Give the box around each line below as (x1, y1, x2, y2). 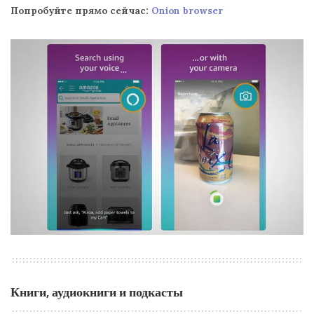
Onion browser (151, 4, 223, 18)
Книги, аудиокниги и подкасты (11, 282, 183, 301)
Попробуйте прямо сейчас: (11, 4, 151, 18)
